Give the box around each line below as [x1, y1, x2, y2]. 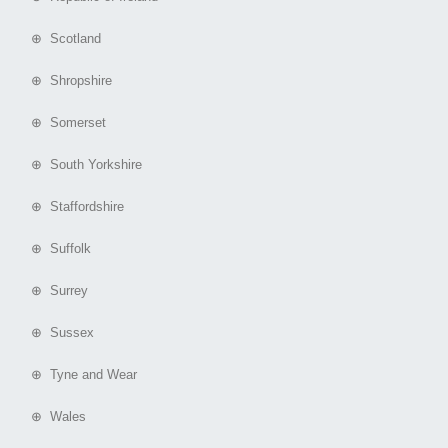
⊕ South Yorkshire [15, 157, 142, 173]
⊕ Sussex [15, 325, 94, 341]
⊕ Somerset [15, 115, 106, 131]
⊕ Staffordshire [15, 199, 124, 215]
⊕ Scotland [15, 31, 101, 47]
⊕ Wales [15, 409, 86, 425]
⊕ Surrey [15, 283, 88, 299]
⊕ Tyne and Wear [15, 367, 137, 383]
